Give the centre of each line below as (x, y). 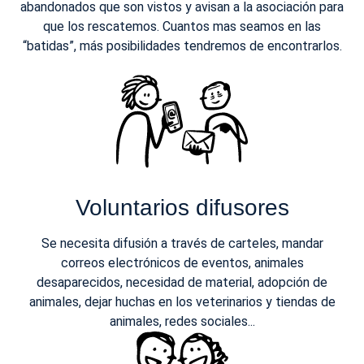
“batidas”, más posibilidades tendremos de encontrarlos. (182, 46)
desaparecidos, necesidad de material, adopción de (182, 283)
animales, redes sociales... (182, 322)
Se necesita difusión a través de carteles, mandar (182, 244)
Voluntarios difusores (182, 208)
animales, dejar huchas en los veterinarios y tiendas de (182, 302)
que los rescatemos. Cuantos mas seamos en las (182, 27)
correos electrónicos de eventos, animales (182, 263)
